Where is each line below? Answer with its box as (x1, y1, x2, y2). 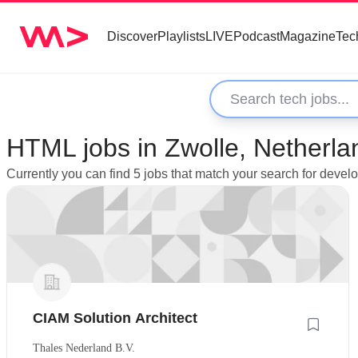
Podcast (233, 30, 280, 43)
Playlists (157, 30, 205, 43)
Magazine (280, 30, 336, 43)
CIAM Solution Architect (33, 309, 197, 326)
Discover (107, 30, 157, 43)
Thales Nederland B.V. (33, 341, 135, 354)
